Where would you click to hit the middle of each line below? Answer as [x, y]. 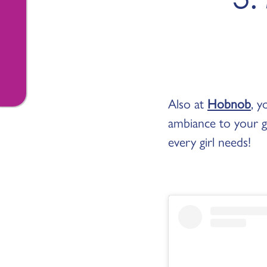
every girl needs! [209, 141]
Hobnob [229, 103]
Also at [188, 103]
